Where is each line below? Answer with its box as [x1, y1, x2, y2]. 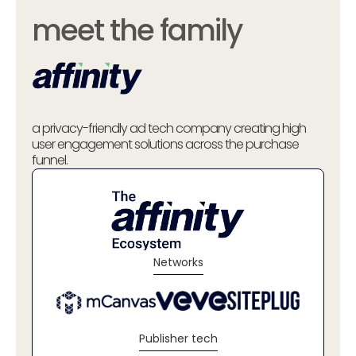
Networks [153, 254, 203, 271]
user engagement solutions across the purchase [32, 134, 299, 153]
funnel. [32, 150, 68, 169]
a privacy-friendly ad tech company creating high [32, 118, 306, 137]
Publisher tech [138, 330, 218, 346]
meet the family [32, 9, 242, 51]
